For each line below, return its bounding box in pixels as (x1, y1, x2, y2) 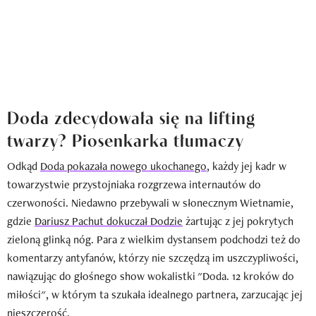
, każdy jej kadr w (207, 158, 286, 174)
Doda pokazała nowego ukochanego (40, 158, 207, 174)
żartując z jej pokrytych (183, 213, 293, 229)
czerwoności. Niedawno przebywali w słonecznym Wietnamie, (7, 195, 293, 210)
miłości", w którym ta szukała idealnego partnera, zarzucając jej (7, 286, 303, 302)
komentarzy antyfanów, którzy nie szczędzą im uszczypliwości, (7, 250, 298, 265)
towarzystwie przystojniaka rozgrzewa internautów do (7, 176, 261, 192)
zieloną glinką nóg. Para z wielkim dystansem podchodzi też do (7, 231, 300, 247)
